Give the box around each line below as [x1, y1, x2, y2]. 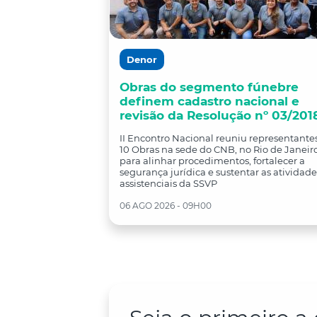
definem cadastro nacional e [120, 94, 299, 108]
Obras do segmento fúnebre [120, 80, 299, 94]
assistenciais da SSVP [120, 178, 217, 189]
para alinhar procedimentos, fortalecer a [120, 155, 305, 166]
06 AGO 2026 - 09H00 [120, 200, 212, 211]
